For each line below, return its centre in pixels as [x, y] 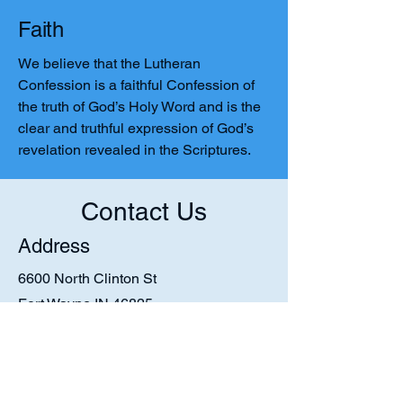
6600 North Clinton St [87, 278]
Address [54, 246]
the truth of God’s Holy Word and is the [139, 107]
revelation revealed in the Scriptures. [134, 150]
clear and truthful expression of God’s [136, 128]
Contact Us [144, 211]
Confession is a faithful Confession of [136, 85]
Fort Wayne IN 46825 [85, 304]
